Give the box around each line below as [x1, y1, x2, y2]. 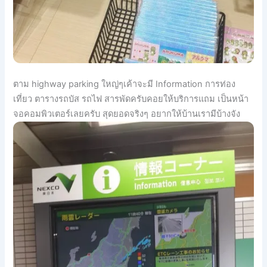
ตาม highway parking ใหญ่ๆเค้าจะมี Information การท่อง [13, 79, 236, 90]
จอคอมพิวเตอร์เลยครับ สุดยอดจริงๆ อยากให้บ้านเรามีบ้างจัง [13, 108, 241, 120]
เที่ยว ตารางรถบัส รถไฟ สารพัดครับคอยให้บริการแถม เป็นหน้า [13, 94, 249, 105]
